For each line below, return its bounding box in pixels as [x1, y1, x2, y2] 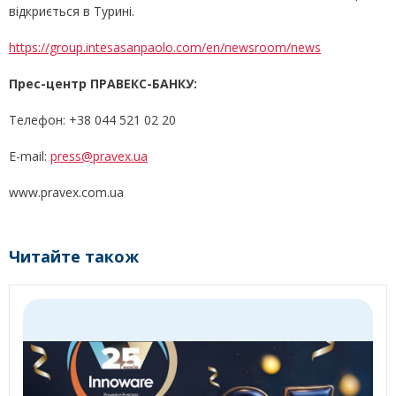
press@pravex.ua [50, 148, 148, 164]
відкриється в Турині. [9, 3, 134, 19]
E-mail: [9, 148, 50, 164]
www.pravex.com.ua [9, 184, 124, 201]
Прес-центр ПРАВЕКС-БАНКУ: [9, 75, 197, 92]
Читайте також [9, 246, 139, 267]
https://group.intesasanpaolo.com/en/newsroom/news [9, 39, 321, 56]
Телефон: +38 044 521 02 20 [9, 111, 176, 128]
